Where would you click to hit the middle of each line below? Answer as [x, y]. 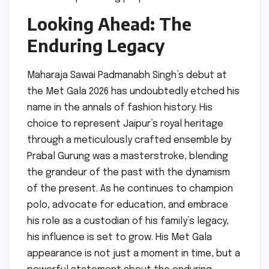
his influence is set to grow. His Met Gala [119, 238]
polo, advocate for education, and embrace [128, 205]
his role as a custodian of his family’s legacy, [128, 222]
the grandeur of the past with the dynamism [128, 173]
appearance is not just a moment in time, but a [134, 254]
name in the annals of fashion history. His [120, 108]
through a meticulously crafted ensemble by [129, 141]
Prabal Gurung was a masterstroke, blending [128, 157]
